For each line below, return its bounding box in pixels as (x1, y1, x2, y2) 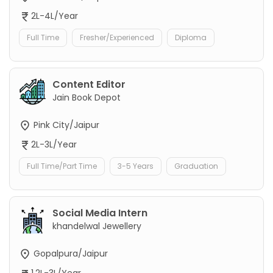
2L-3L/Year (31, 138, 77, 151)
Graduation (174, 161, 218, 172)
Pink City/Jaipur (31, 118, 99, 131)
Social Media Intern (52, 206, 147, 221)
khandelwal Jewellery (52, 220, 141, 233)
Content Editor (52, 77, 126, 91)
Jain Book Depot (52, 91, 121, 104)
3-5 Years (118, 161, 154, 172)
